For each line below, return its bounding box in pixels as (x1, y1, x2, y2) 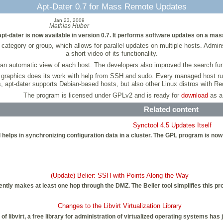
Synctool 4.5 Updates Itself (133, 121, 212, 129)
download (181, 91, 209, 99)
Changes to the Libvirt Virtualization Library (57, 202, 182, 210)
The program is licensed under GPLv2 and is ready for (23, 91, 182, 99)
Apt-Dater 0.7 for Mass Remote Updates (36, 2, 187, 11)
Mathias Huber (49, 23, 89, 29)
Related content (143, 105, 199, 114)
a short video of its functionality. (65, 50, 158, 58)
